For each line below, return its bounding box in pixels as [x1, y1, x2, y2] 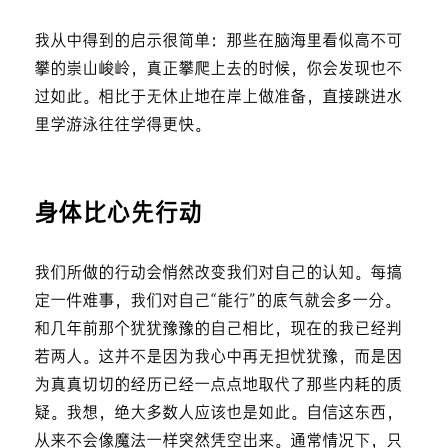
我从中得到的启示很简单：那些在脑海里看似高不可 [33, 33, 402, 51]
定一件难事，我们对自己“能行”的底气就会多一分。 [33, 293, 400, 311]
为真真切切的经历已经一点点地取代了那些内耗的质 [33, 377, 402, 395]
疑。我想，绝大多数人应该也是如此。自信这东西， [33, 405, 402, 423]
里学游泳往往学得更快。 [33, 117, 210, 135]
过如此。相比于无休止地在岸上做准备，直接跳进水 [33, 89, 402, 107]
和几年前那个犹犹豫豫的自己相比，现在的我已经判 [33, 321, 402, 339]
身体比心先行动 [33, 202, 202, 228]
